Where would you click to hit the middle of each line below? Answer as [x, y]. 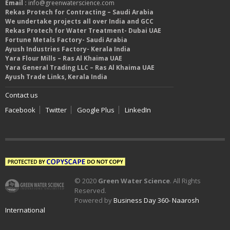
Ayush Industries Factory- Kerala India [68, 49]
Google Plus [96, 110]
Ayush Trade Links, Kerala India [56, 77]
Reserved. [90, 190]
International [25, 210]
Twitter [56, 110]
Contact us [22, 95]
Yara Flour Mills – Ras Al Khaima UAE [64, 58]
